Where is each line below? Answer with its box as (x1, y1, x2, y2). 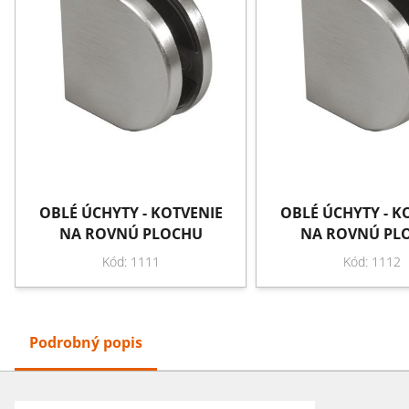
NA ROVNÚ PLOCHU (58, 223, 203, 244)
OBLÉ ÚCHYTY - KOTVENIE (38, 202, 223, 223)
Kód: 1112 (343, 252, 402, 270)
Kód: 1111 (101, 252, 160, 270)
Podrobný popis (29, 331, 142, 352)
